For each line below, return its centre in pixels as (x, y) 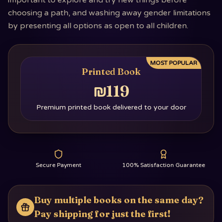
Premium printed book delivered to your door (111, 107)
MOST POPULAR (174, 63)
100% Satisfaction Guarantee (164, 165)
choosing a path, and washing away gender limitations (109, 13)
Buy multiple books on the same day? (119, 200)
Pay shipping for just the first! (102, 214)
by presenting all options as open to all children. (98, 26)
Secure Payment (58, 165)
